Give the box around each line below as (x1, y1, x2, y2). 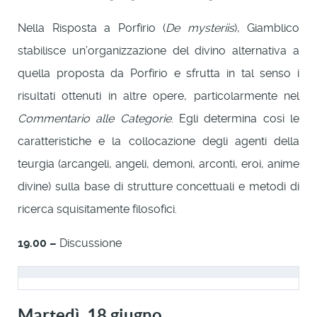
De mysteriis (166, 21, 234, 35)
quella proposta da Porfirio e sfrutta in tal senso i (18, 66, 299, 80)
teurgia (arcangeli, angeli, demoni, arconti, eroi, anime (18, 156, 299, 171)
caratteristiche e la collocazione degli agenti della (18, 134, 299, 148)
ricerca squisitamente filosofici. (18, 202, 177, 216)
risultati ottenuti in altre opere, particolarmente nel (18, 88, 299, 103)
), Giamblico (234, 21, 299, 35)
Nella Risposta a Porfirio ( (18, 21, 166, 35)
